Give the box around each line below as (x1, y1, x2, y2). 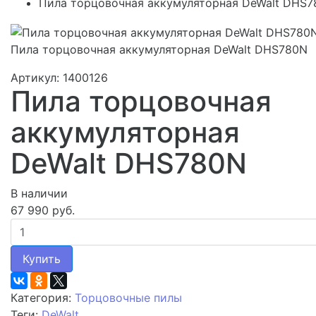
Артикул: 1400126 (11, 70, 108, 85)
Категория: (11, 290, 75, 305)
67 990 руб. (11, 202, 75, 217)
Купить (23, 251, 61, 266)
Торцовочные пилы (75, 290, 182, 305)
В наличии (11, 186, 68, 200)
